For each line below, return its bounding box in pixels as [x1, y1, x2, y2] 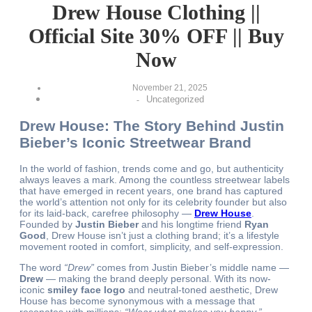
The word [19, 262, 64, 274]
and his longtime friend [139, 219, 244, 231]
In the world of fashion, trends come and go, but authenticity [19, 163, 283, 175]
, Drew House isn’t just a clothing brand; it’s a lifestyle [46, 230, 279, 242]
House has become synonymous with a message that [19, 295, 255, 307]
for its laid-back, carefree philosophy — [19, 208, 194, 219]
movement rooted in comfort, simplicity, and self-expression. [19, 241, 283, 253]
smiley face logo [47, 284, 125, 296]
